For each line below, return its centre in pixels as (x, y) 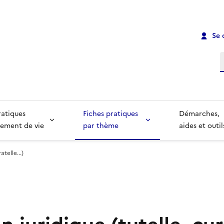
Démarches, (200, 114)
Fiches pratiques (111, 114)
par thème (100, 126)
